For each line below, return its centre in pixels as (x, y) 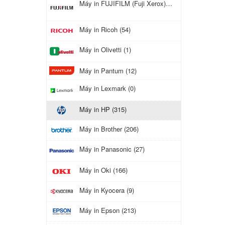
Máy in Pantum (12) (108, 70)
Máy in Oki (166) (103, 170)
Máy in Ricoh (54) (105, 30)
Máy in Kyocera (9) (106, 190)
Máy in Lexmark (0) (107, 88)
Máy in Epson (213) (107, 210)
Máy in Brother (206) (109, 129)
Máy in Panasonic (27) (112, 149)
